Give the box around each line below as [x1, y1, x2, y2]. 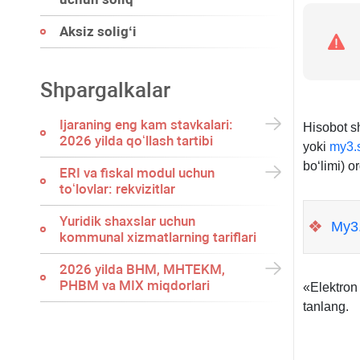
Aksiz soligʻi [59, 23, 137, 39]
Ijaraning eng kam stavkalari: [59, 117, 233, 133]
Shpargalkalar [40, 78, 170, 102]
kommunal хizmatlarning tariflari [59, 229, 256, 245]
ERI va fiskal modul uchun [59, 165, 215, 181]
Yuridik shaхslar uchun [59, 213, 195, 229]
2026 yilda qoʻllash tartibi [59, 133, 213, 149]
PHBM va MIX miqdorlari [59, 277, 210, 293]
